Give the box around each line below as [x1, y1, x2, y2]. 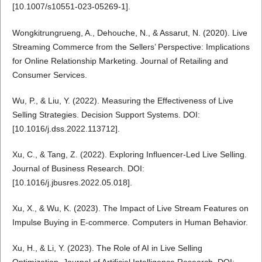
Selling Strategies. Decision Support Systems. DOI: [12, 109, 200, 119]
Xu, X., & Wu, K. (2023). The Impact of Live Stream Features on [12, 203, 249, 213]
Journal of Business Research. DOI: [12, 163, 144, 173]
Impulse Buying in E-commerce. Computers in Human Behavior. [12, 217, 248, 227]
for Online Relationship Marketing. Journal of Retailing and [12, 56, 228, 65]
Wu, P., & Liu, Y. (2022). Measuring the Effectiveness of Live [12, 95, 233, 105]
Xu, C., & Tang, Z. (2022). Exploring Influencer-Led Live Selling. [12, 149, 247, 159]
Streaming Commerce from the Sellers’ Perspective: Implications [12, 42, 250, 51]
